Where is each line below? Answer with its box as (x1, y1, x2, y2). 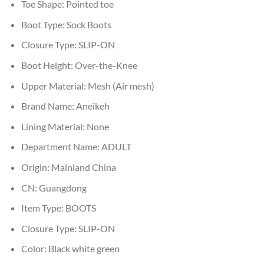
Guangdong (38, 181, 87, 193)
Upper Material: (21, 80, 88, 91)
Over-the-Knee (74, 60, 137, 71)
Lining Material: (21, 120, 87, 132)
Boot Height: (21, 60, 75, 71)
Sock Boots (66, 18, 111, 30)
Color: (21, 243, 48, 255)
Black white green (48, 243, 120, 255)
